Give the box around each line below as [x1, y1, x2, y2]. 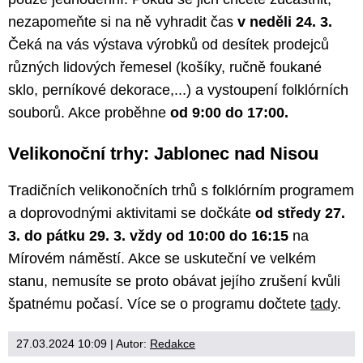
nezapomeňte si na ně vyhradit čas [8, 14, 237, 31]
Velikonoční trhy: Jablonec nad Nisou [8, 143, 318, 164]
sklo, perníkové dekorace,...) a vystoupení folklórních [8, 82, 348, 99]
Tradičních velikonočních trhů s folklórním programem [8, 182, 354, 199]
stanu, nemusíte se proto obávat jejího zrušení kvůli [8, 273, 340, 290]
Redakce [150, 337, 195, 351]
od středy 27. [255, 205, 345, 222]
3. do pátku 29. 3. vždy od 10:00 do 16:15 [8, 228, 288, 245]
